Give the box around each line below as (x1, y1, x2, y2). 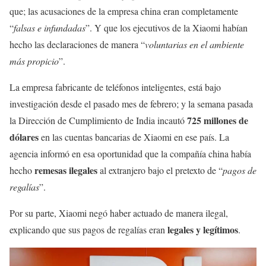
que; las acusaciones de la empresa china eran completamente (9, 4, 238, 17)
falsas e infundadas (14, 21, 85, 34)
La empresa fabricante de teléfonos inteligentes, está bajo (9, 80, 221, 93)
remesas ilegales (34, 163, 97, 177)
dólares (9, 129, 39, 144)
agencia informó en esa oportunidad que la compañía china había (9, 147, 251, 160)
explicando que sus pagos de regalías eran (9, 223, 167, 236)
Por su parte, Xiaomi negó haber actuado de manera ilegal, (9, 206, 228, 219)
